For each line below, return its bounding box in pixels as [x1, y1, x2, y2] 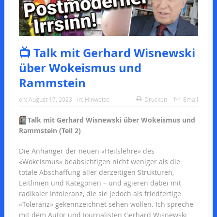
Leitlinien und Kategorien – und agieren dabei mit [18, 178, 181, 187]
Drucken [144, 95, 168, 103]
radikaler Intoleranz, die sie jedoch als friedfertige [18, 188, 181, 198]
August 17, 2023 [28, 95, 72, 103]
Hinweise [84, 95, 109, 103]
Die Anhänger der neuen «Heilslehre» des [18, 146, 155, 155]
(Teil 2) [59, 125, 81, 135]
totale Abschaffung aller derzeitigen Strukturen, [18, 167, 174, 177]
